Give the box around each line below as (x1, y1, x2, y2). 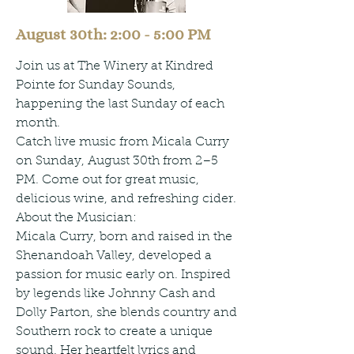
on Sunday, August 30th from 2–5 (16, 155, 218, 168)
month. (16, 117, 60, 130)
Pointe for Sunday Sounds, (16, 79, 175, 92)
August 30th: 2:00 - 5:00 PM (16, 25, 211, 43)
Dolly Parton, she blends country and (16, 307, 237, 319)
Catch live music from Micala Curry (16, 136, 229, 149)
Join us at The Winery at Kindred (16, 60, 213, 73)
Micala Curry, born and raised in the (16, 231, 232, 243)
